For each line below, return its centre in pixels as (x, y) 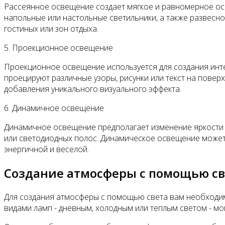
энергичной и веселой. (46, 149)
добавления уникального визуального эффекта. (93, 89)
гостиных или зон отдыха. (51, 29)
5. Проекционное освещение (59, 48)
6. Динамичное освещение (54, 108)
